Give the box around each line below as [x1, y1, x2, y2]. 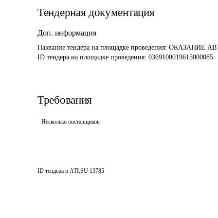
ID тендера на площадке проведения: [37, 54, 148, 61]
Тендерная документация [37, 6, 155, 18]
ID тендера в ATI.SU [37, 167, 88, 174]
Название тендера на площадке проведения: [37, 44, 169, 51]
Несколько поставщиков [41, 118, 100, 125]
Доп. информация [37, 29, 96, 37]
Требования [37, 94, 92, 106]
